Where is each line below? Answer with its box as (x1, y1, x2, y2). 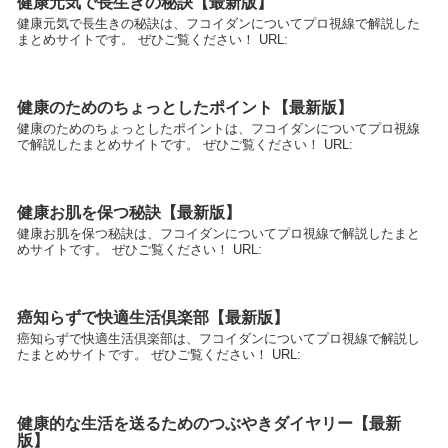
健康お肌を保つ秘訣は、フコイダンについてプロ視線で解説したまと (17, 226, 420, 242)
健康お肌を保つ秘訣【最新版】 (17, 204, 241, 222)
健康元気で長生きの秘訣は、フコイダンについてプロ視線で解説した (17, 15, 420, 31)
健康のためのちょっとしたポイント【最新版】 (17, 98, 353, 116)
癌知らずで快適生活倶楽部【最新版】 (17, 309, 289, 327)
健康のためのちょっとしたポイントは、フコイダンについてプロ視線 (17, 120, 420, 136)
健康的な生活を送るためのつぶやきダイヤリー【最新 (17, 414, 401, 432)
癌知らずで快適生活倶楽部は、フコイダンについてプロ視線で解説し (17, 331, 420, 347)
